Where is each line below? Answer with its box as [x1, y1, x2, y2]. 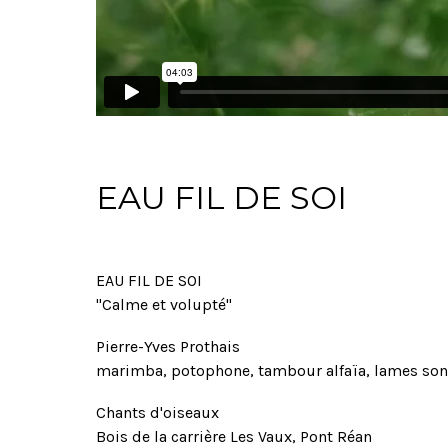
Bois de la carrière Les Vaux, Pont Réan [96, 426, 372, 446]
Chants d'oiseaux [96, 402, 219, 422]
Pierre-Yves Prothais [96, 336, 240, 356]
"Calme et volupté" [96, 294, 232, 314]
